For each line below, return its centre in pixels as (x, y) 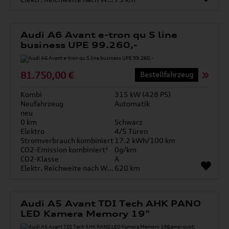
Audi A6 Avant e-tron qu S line (99, 35)
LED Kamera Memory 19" (85, 214)
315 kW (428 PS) (143, 94)
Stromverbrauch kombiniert (67, 140)
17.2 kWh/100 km (145, 140)
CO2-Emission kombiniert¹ (65, 150)
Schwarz (129, 122)
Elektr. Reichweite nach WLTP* (111, 168)
